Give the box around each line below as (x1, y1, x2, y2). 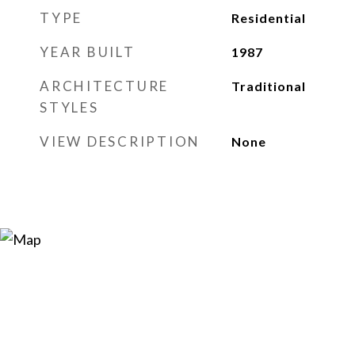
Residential (231, 10, 306, 25)
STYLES (40, 99, 99, 116)
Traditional (231, 78, 306, 94)
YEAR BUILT (40, 44, 136, 60)
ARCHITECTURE (40, 78, 169, 94)
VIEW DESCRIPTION (40, 133, 200, 150)
